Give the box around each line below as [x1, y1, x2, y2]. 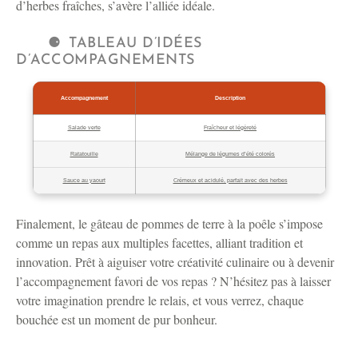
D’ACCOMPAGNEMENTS [16, 53, 195, 69]
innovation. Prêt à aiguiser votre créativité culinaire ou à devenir [16, 253, 334, 271]
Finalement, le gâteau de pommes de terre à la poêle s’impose [16, 215, 323, 233]
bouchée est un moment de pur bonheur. [16, 311, 217, 328]
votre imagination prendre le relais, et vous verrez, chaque [16, 292, 304, 309]
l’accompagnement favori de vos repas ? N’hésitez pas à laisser [16, 272, 331, 290]
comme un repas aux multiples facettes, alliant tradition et [16, 234, 303, 252]
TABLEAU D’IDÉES [69, 36, 202, 52]
